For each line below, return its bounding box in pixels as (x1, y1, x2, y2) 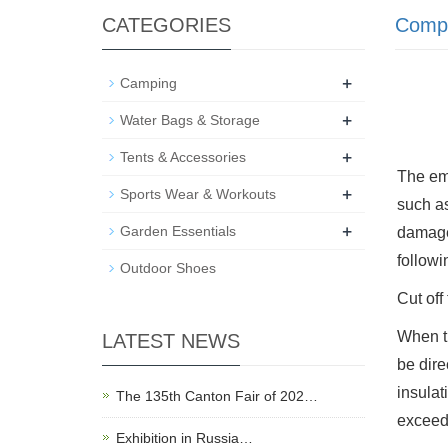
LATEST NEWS (102, 329, 240, 352)
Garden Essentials (120, 222, 236, 239)
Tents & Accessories (120, 148, 246, 165)
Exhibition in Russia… (116, 429, 253, 446)
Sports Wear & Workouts (120, 185, 276, 202)
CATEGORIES (102, 13, 231, 36)
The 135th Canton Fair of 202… (116, 387, 318, 404)
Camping (120, 74, 177, 91)
